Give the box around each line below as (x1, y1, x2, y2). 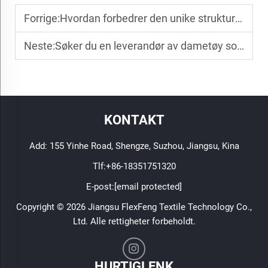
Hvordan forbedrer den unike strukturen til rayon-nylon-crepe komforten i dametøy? (60, 11, 235, 25)
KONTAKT (103, 112, 165, 127)
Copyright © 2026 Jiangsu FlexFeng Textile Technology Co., (16, 201, 252, 212)
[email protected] (114, 181, 182, 192)
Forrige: (24, 11, 60, 25)
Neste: (24, 39, 55, 52)
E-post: (86, 181, 114, 192)
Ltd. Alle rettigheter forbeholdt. (72, 215, 196, 227)
